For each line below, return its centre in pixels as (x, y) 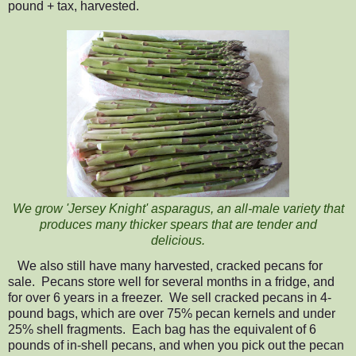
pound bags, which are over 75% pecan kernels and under (172, 313)
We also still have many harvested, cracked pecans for (170, 265)
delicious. (178, 240)
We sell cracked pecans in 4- (250, 297)
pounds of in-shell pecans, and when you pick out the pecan (176, 345)
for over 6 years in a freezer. (89, 297)
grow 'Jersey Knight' (93, 208)
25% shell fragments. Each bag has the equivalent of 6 (162, 329)
